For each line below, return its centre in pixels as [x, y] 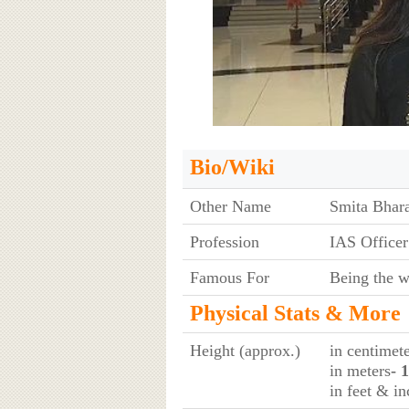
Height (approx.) [245, 350]
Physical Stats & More [295, 313]
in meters [360, 370]
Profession [224, 241]
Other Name [230, 206]
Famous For [229, 277]
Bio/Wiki [232, 167]
